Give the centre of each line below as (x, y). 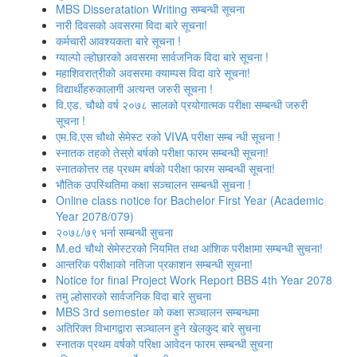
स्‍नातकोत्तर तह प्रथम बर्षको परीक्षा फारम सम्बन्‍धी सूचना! (165, 168)
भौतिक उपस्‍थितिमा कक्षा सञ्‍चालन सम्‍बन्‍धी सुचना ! (153, 184)
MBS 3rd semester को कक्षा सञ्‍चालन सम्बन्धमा (157, 312)
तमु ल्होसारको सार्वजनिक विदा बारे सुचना (133, 296)
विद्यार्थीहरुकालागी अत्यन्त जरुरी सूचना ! (134, 88)
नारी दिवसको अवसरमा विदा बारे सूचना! (131, 25)
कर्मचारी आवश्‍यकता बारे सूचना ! (118, 41)
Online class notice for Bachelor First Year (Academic (190, 200)
